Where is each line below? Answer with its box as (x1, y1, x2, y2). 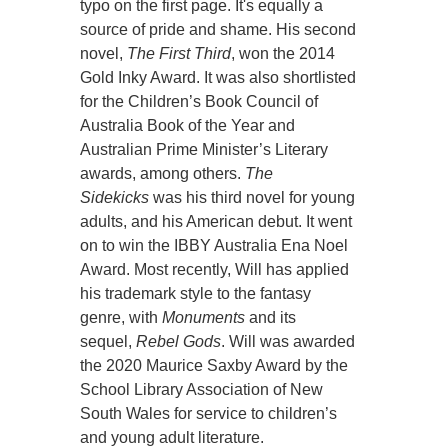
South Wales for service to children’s (80, 404, 337, 422)
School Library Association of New (80, 380, 323, 398)
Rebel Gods (136, 332, 221, 350)
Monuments (162, 308, 245, 326)
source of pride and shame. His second (80, 20, 356, 38)
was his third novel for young (149, 188, 355, 206)
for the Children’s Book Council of (80, 92, 318, 110)
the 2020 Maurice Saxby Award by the (80, 356, 348, 374)
